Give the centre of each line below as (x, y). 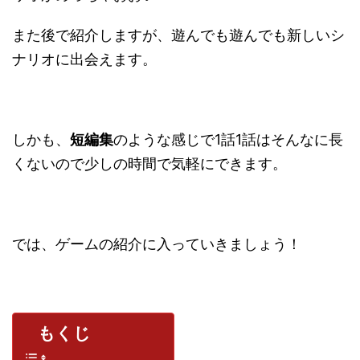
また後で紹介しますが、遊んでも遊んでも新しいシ (178, 35)
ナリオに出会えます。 (84, 59)
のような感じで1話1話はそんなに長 (228, 139)
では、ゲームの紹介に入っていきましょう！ (157, 243)
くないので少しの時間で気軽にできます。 (149, 163)
